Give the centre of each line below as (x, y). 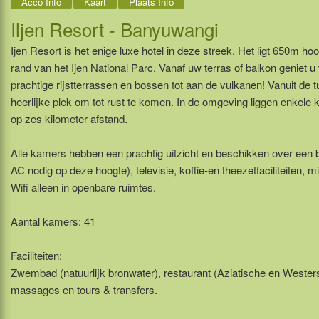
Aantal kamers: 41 (53, 221)
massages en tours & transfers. (84, 290)
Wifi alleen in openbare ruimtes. (83, 187)
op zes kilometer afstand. (69, 119)
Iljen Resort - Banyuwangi (115, 29)
